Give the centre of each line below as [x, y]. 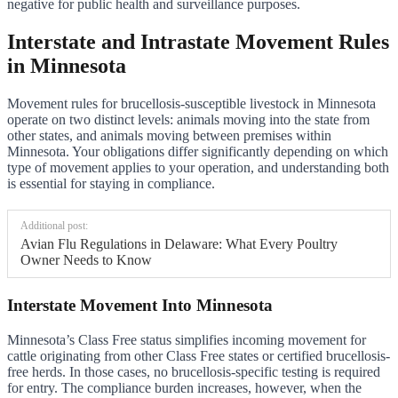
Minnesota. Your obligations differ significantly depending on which [198, 151]
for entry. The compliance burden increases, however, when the [184, 387]
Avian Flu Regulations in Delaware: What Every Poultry [179, 243]
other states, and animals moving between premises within [169, 135]
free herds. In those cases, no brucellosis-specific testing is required [194, 371]
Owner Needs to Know [86, 259]
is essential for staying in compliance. [111, 183]
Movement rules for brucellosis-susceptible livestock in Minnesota [191, 103]
